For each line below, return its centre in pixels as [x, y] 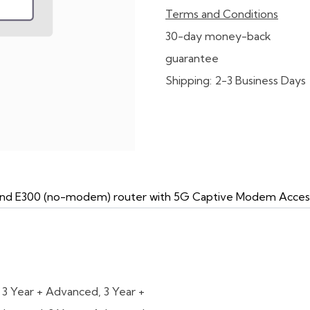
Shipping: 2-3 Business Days [236, 80]
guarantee [192, 58]
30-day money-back [218, 36]
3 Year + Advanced [50, 291]
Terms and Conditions [222, 14]
